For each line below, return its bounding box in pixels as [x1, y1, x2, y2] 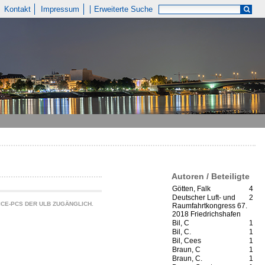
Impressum [41, 5, 80, 14]
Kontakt [4, 5, 31, 14]
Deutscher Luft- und [172, 193, 235, 202]
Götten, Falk [172, 185, 211, 193]
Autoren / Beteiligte [172, 171, 250, 181]
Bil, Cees [172, 237, 201, 245]
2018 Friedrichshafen [172, 210, 241, 219]
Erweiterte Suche [94, 5, 153, 14]
